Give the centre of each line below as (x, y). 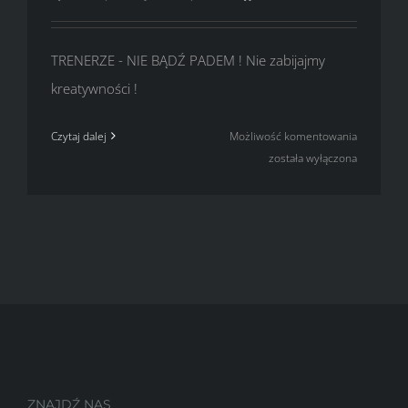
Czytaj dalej (79, 136)
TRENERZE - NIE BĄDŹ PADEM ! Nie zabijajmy (188, 60)
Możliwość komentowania (293, 136)
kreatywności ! (94, 88)
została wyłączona (313, 158)
